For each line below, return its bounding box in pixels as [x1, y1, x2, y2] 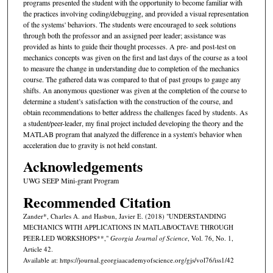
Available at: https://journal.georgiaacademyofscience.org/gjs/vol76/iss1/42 [23, 255, 234, 264]
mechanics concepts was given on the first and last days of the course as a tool [23, 52, 247, 62]
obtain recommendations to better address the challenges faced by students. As [23, 107, 248, 117]
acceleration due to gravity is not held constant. [23, 140, 157, 150]
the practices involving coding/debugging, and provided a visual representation [23, 8, 249, 18]
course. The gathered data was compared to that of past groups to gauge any [23, 74, 241, 84]
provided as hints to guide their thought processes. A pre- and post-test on [23, 41, 236, 51]
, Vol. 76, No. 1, [187, 233, 233, 243]
